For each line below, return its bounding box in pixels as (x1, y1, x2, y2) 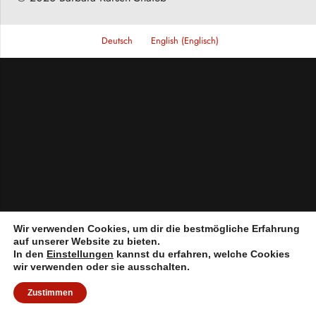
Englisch (183, 34, 216, 48)
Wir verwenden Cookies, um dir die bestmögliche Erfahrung (13, 223, 300, 234)
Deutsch (102, 34, 133, 48)
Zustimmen (28, 288, 73, 298)
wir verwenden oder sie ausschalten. (13, 261, 190, 272)
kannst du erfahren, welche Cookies (114, 248, 290, 260)
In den (13, 248, 47, 260)
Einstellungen (47, 248, 114, 260)
